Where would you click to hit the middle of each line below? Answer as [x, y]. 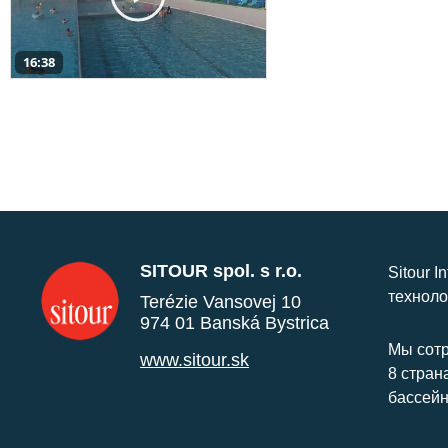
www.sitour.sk [194, 359]
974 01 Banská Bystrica [234, 322]
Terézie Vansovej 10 [220, 301]
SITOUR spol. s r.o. [221, 270]
